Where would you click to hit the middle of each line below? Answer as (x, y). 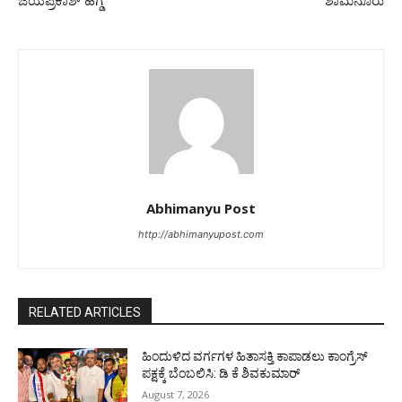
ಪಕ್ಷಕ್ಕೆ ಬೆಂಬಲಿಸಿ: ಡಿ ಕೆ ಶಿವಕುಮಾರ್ (221, 374)
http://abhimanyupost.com (201, 235)
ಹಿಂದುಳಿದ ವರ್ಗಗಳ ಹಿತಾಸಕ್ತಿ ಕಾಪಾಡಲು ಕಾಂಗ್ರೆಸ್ (255, 357)
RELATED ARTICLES (85, 313)
